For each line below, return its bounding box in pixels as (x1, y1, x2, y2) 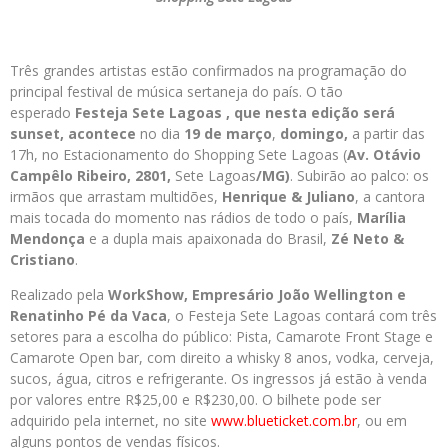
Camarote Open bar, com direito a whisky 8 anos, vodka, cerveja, (10, 348, 434, 367)
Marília (357, 208, 406, 227)
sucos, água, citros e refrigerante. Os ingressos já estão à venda (10, 369, 427, 388)
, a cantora (355, 187, 425, 206)
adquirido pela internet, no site (10, 411, 211, 430)
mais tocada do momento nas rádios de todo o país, (10, 208, 357, 227)
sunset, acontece (10, 124, 136, 143)
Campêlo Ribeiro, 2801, (10, 166, 171, 185)
